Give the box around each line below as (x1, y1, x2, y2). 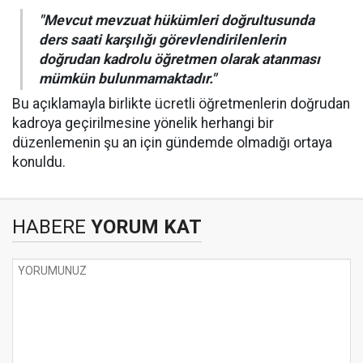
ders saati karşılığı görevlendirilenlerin (39, 32, 286, 48)
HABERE (12, 216, 86, 238)
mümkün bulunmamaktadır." (39, 70, 216, 87)
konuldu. (12, 154, 66, 170)
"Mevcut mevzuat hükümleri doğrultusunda (39, 12, 314, 28)
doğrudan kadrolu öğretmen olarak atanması (39, 51, 320, 67)
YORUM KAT (86, 216, 202, 238)
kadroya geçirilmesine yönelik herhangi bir (12, 115, 274, 131)
